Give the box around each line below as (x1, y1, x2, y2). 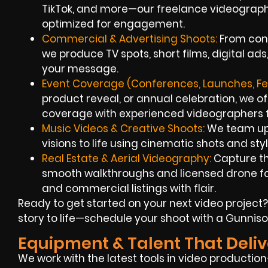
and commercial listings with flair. (42, 181, 216, 196)
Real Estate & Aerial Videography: (42, 151, 211, 166)
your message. (42, 62, 118, 77)
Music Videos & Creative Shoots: (42, 121, 205, 136)
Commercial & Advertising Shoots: (42, 32, 217, 47)
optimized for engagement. (42, 17, 185, 32)
